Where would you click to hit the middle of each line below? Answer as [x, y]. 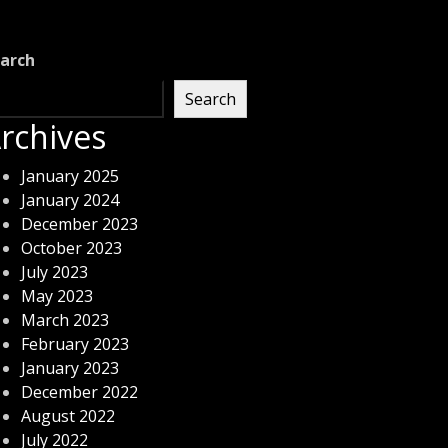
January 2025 [70, 176]
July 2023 [54, 272]
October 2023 [71, 248]
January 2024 [70, 200]
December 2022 [79, 392]
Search [210, 99]
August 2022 [68, 416]
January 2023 [70, 368]
